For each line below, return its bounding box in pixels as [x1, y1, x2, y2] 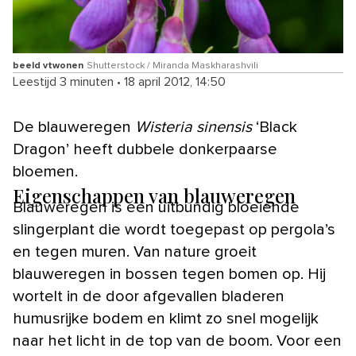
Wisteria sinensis [135, 118, 252, 135]
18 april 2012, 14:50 [124, 75, 226, 88]
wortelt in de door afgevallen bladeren [13, 288, 284, 304]
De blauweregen [25, 118, 135, 135]
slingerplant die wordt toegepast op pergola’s [13, 221, 335, 238]
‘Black [252, 118, 297, 135]
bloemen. [13, 163, 78, 180]
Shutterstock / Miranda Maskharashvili [87, 60, 258, 71]
